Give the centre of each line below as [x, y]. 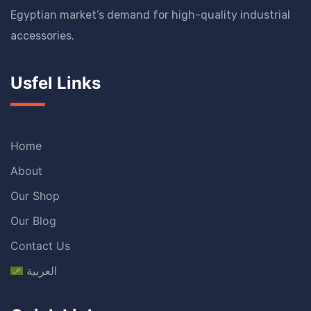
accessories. [42, 36]
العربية [41, 271]
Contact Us [40, 246]
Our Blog [33, 221]
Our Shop [35, 196]
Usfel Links [56, 83]
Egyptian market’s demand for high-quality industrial [150, 15]
